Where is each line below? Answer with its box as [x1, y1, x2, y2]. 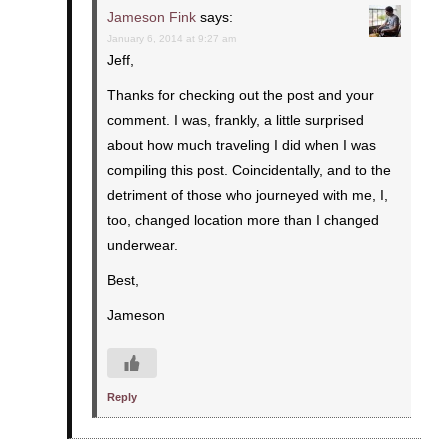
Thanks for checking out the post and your [106, 86, 374, 103]
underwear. [106, 236, 178, 253]
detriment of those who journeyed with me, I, [106, 186, 388, 203]
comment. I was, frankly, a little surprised [106, 111, 364, 128]
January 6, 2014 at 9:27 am [106, 32, 236, 44]
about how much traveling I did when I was [106, 136, 376, 153]
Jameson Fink [106, 8, 196, 25]
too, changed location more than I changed [106, 211, 379, 228]
